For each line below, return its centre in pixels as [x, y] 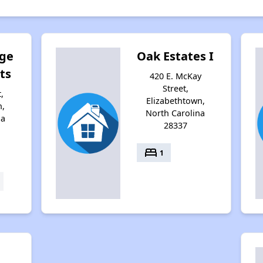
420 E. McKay [175, 76]
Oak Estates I [176, 56]
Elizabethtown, [175, 101]
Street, [175, 88]
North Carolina [176, 113]
